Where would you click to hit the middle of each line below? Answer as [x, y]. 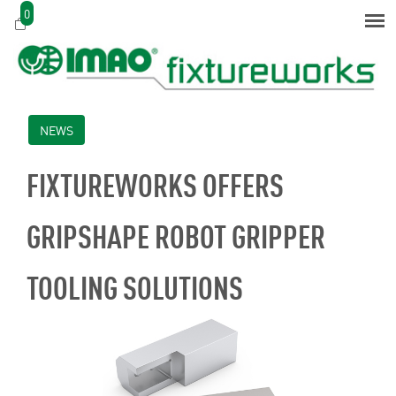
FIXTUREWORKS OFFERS [155, 183]
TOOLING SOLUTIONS [135, 286]
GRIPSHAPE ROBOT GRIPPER [176, 234]
